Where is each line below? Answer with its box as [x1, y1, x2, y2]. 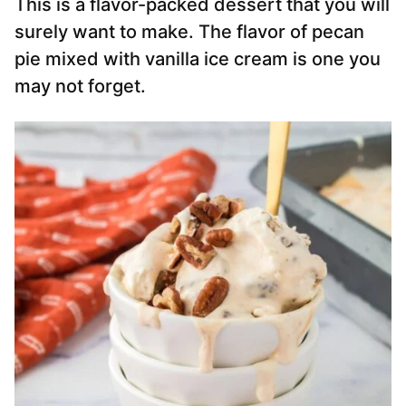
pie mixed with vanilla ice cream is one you [14, 48, 381, 71]
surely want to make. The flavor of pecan [14, 21, 364, 43]
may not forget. [14, 75, 146, 98]
